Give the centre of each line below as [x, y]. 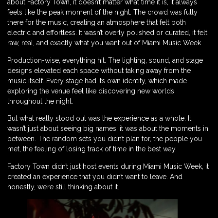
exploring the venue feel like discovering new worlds [91, 91]
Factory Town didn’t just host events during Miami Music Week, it [108, 166]
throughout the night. [40, 101]
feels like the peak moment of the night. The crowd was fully [102, 12]
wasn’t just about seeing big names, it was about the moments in [108, 129]
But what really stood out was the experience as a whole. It [99, 118]
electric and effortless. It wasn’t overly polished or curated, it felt [107, 33]
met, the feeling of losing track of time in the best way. [92, 149]
